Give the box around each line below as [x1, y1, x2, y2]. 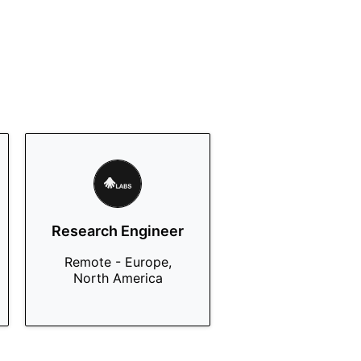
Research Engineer [52, 222, 184, 239]
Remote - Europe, [64, 254, 172, 270]
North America [73, 270, 163, 286]
